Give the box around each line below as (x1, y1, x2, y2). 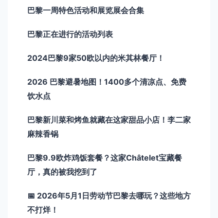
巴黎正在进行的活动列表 (27, 29, 113, 39)
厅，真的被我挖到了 (27, 166, 97, 177)
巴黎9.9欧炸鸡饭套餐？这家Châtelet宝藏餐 (27, 152, 182, 163)
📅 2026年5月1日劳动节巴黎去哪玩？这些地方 (27, 190, 191, 200)
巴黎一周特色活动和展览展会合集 (27, 5, 144, 15)
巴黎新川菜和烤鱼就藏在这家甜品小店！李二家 (27, 114, 191, 125)
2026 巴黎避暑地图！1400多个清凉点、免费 (27, 76, 186, 87)
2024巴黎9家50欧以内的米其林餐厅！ (27, 53, 164, 63)
